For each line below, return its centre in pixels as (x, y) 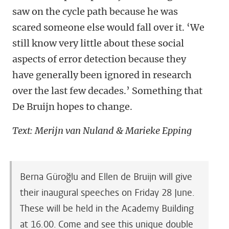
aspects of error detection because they (99, 59)
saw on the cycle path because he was (95, 12)
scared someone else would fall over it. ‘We (108, 28)
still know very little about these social (98, 43)
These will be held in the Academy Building (107, 209)
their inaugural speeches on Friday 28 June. (107, 193)
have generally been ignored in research (102, 75)
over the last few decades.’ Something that (107, 91)
